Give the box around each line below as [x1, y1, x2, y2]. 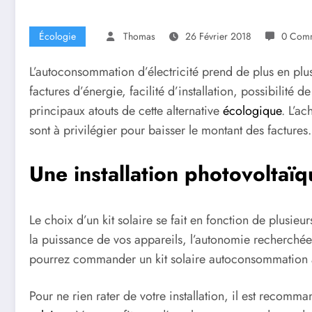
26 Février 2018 [185, 29, 251, 44]
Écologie [39, 29, 76, 44]
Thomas [123, 29, 155, 44]
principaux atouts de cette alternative [29, 102, 223, 120]
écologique [223, 102, 281, 120]
